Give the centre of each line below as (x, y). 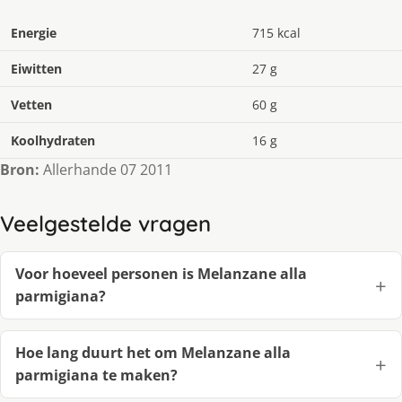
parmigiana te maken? (96, 375)
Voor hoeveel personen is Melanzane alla (161, 273)
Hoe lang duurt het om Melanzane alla (153, 352)
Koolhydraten (53, 140)
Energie (34, 32)
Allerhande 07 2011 (106, 169)
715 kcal (276, 32)
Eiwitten (36, 68)
